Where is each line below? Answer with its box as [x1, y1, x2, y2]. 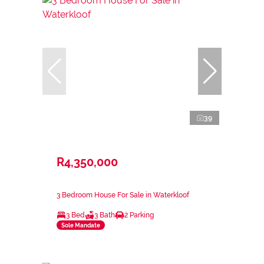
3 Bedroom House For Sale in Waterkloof [57, 191, 189, 200]
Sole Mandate [61, 222, 100, 229]
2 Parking [124, 211, 154, 220]
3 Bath [94, 211, 115, 220]
